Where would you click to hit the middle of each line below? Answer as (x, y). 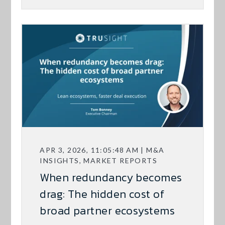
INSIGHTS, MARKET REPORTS (99, 161)
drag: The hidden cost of (102, 194)
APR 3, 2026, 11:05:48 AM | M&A (102, 150)
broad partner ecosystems (107, 211)
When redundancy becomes (111, 178)
